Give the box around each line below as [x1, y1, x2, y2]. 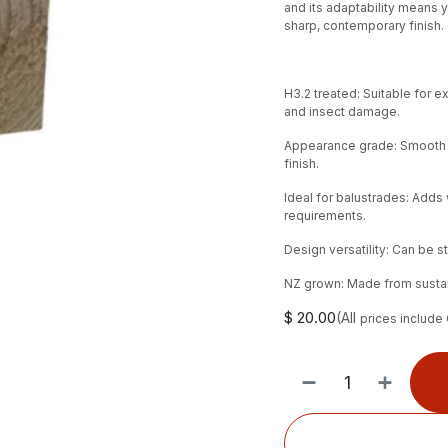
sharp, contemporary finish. [284, 18, 444, 33]
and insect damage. [284, 104, 400, 119]
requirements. [284, 208, 366, 223]
